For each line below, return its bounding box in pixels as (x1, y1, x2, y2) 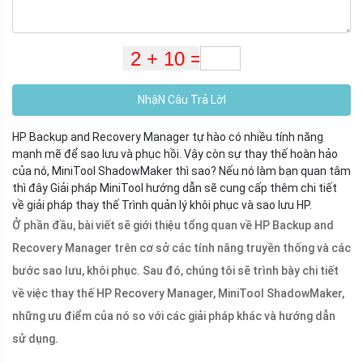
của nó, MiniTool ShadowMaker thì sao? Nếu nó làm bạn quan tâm (12, 164, 351, 178)
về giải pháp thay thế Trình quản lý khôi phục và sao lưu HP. (12, 199, 312, 212)
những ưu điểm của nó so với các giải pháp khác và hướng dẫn (12, 310, 335, 323)
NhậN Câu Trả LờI (137, 93, 226, 107)
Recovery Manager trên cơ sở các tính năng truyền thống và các (12, 241, 351, 255)
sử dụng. (12, 332, 58, 346)
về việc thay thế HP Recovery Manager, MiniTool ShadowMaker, (12, 287, 344, 301)
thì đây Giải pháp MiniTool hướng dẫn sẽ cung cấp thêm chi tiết (12, 181, 337, 195)
